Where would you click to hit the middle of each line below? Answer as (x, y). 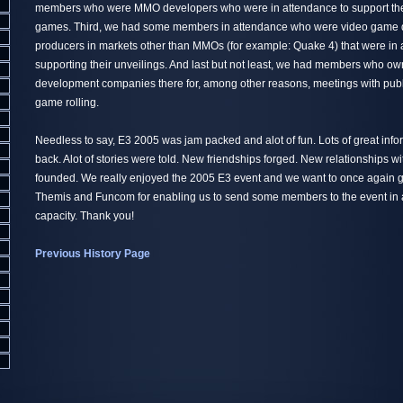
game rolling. (67, 103)
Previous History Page (93, 254)
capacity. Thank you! (85, 216)
